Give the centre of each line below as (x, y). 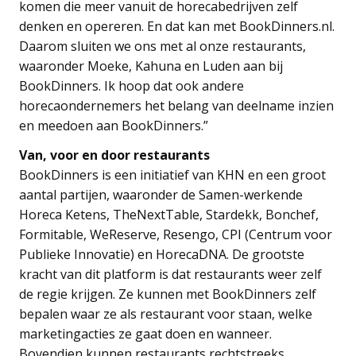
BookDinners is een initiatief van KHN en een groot (172, 174)
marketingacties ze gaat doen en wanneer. (145, 333)
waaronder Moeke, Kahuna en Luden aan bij (151, 66)
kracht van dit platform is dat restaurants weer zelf (170, 274)
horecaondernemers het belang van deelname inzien (176, 105)
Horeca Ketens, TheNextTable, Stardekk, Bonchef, (169, 214)
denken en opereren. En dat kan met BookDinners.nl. (177, 26)
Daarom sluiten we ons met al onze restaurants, (163, 46)
